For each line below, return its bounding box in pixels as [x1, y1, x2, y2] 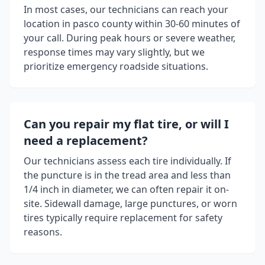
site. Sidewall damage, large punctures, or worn [24, 197, 237, 211]
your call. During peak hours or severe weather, [24, 31, 235, 45]
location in [24, 17, 70, 31]
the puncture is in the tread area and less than [24, 169, 231, 182]
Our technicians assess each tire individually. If [24, 154, 231, 168]
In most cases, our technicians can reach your [24, 3, 228, 17]
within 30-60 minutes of [132, 17, 240, 31]
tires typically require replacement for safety [24, 211, 222, 225]
